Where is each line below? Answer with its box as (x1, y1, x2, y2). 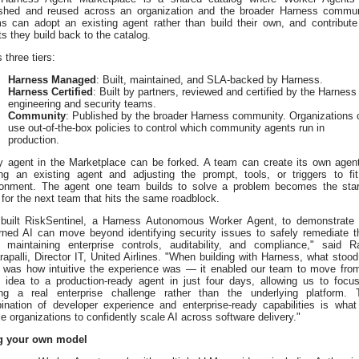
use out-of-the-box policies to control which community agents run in (8, 122, 325, 135)
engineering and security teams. (8, 98, 156, 111)
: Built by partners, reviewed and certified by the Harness (93, 86, 357, 99)
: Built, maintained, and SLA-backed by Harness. (96, 74, 323, 87)
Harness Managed (8, 74, 96, 87)
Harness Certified (8, 86, 93, 99)
